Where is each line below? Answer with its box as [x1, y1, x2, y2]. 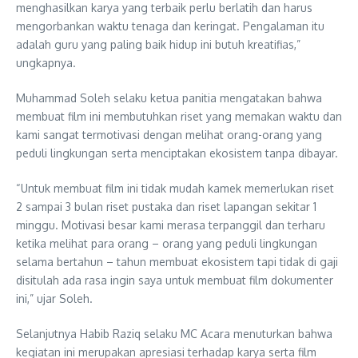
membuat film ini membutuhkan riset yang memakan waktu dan [16, 109, 342, 124]
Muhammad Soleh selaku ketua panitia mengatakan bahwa [16, 91, 322, 105]
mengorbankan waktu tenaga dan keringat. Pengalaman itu [16, 19, 324, 34]
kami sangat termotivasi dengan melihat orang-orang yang [16, 128, 322, 142]
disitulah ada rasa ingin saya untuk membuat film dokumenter [16, 273, 333, 288]
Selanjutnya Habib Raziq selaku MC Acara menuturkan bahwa [16, 327, 332, 341]
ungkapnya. [16, 56, 76, 70]
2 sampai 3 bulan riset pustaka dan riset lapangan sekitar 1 [16, 200, 316, 214]
